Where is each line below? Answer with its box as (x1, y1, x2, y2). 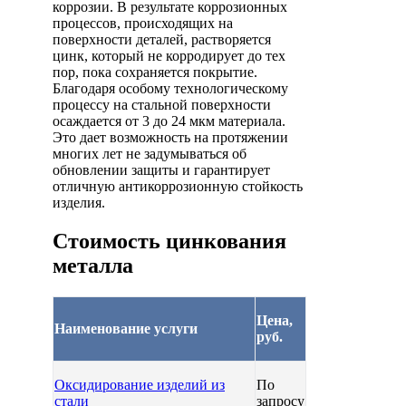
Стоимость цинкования (53, 228, 286, 253)
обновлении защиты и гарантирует (53, 161, 270, 178)
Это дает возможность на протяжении (53, 129, 288, 145)
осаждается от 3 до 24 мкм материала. (53, 112, 285, 129)
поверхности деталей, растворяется (53, 31, 271, 47)
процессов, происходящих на (53, 14, 233, 31)
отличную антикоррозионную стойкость (53, 178, 303, 194)
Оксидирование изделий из (54, 376, 225, 392)
